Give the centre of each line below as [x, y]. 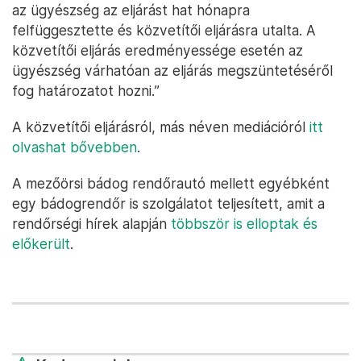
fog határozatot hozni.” [86, 91]
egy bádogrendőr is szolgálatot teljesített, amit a [168, 204]
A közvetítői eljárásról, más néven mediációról [161, 127]
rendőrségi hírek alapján [91, 224]
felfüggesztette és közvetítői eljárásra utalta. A [164, 31]
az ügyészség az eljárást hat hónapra [131, 10]
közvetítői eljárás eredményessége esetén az [158, 51]
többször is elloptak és [244, 224]
